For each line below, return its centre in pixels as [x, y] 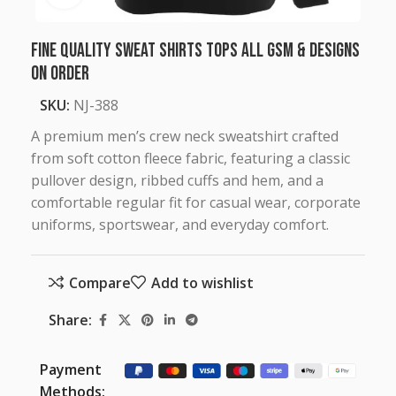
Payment [71, 369]
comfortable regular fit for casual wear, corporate [196, 202]
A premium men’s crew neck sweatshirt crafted [185, 136]
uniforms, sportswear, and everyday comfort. [180, 224]
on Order [60, 73]
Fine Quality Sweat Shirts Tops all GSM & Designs [195, 50]
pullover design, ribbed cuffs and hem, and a [177, 180]
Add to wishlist [202, 282]
